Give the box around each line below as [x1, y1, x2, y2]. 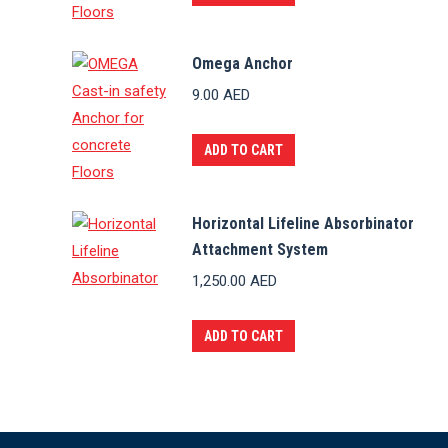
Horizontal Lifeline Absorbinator [192, 214, 414, 233]
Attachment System [192, 240, 328, 259]
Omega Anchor [192, 54, 293, 73]
